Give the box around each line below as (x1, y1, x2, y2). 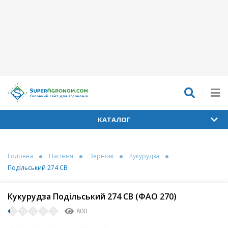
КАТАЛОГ (97, 115, 131, 125)
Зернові (89, 152, 113, 161)
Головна (8, 152, 33, 161)
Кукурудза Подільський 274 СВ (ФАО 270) (8, 191, 177, 203)
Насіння (49, 152, 73, 161)
